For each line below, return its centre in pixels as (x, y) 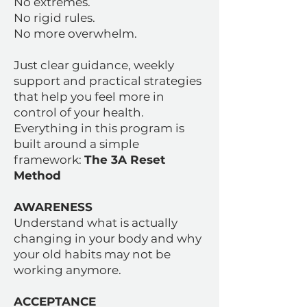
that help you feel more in (89, 97)
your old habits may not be (92, 254)
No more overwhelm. (75, 34)
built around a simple (76, 144)
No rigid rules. (54, 18)
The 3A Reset (125, 160)
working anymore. (67, 270)
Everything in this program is (99, 128)
